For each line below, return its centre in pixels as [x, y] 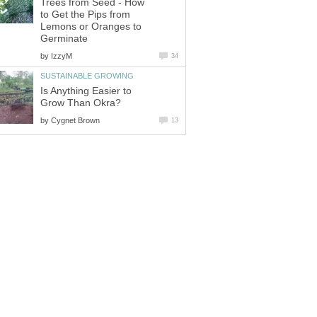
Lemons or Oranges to [91, 26]
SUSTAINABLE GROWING [87, 75]
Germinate [64, 38]
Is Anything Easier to [86, 91]
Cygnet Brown [75, 120]
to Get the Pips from [85, 14]
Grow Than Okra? [81, 103]
